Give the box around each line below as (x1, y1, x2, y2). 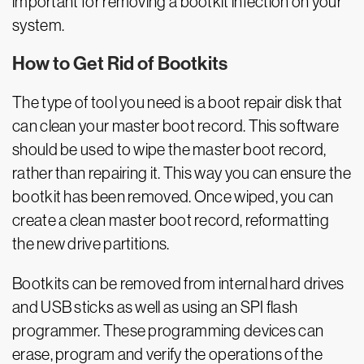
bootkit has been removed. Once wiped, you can (12, 188, 334, 206)
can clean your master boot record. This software (12, 117, 340, 135)
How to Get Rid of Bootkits (12, 53, 227, 75)
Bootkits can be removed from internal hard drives (12, 275, 344, 292)
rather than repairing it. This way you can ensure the (12, 164, 351, 182)
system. (12, 16, 65, 34)
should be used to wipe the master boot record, (12, 141, 327, 158)
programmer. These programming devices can (12, 322, 324, 340)
